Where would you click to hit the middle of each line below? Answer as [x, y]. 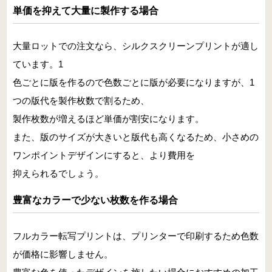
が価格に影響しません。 [63, 254]
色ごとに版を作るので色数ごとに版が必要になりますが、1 [134, 83]
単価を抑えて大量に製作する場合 [86, 10]
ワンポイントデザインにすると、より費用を [104, 155]
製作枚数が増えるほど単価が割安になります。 [108, 119]
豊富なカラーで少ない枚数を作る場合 [95, 200]
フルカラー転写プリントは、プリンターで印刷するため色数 [136, 236]
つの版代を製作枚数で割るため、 [81, 101]
